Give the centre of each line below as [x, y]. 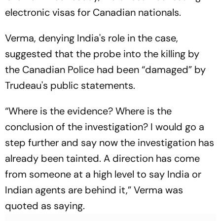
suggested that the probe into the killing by [102, 54]
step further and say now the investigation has [110, 142]
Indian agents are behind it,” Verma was [94, 190]
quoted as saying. [45, 205]
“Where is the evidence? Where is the [88, 111]
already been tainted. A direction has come [102, 158]
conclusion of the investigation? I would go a [105, 127]
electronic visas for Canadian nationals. [93, 12]
